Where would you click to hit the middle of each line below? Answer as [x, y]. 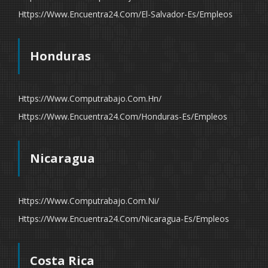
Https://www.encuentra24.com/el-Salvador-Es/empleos [125, 14]
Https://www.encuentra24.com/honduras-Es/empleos [123, 116]
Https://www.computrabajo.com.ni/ [89, 201]
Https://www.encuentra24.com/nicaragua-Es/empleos [124, 219]
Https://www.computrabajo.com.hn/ [90, 98]
